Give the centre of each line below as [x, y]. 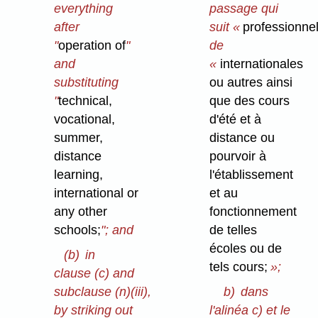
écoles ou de [246, 249]
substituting [87, 83]
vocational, [85, 120]
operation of [92, 46]
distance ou [242, 138]
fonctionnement [253, 212]
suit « [226, 27]
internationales [260, 64]
